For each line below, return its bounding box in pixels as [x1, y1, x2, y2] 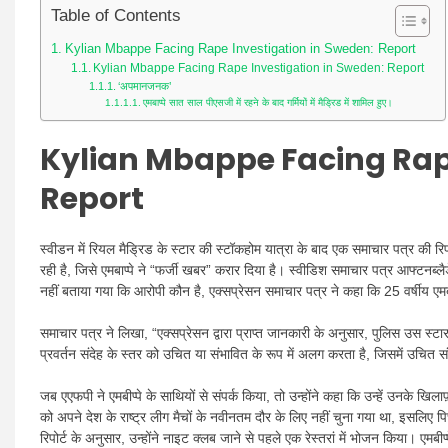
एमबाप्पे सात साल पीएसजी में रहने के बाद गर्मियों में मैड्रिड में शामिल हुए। [142, 97, 393, 108]
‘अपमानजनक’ [118, 80, 172, 92]
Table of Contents [51, 6, 181, 25]
